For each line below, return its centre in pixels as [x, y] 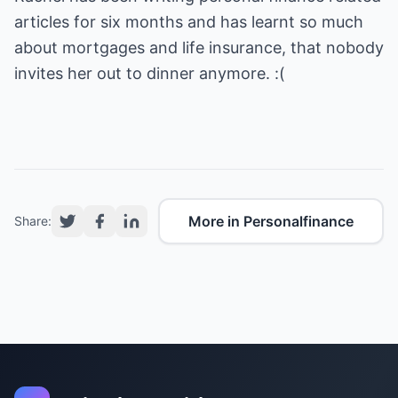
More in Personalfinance [271, 221]
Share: [33, 221]
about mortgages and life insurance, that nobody [199, 48]
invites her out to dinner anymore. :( [150, 73]
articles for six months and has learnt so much [189, 22]
